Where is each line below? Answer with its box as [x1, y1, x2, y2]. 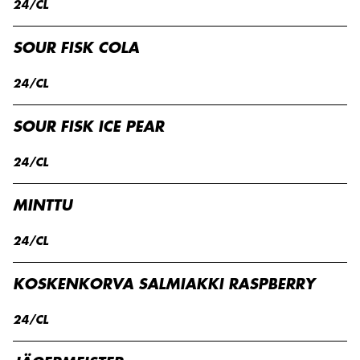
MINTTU [13, 198, 72, 213]
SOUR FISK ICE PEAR [13, 120, 164, 134]
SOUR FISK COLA [13, 41, 139, 55]
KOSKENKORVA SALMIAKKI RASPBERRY [13, 277, 315, 292]
